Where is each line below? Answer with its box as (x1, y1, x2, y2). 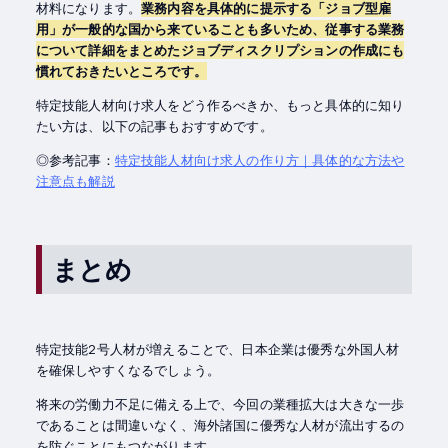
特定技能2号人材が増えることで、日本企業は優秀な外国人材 (35, 340, 400, 359)
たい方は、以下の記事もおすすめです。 (35, 117, 273, 136)
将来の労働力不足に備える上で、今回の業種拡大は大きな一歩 (35, 395, 405, 414)
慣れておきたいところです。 (35, 62, 207, 81)
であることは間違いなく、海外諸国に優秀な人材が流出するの (35, 416, 405, 435)
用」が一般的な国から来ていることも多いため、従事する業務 (35, 20, 405, 39)
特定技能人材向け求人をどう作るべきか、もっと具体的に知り (35, 96, 405, 115)
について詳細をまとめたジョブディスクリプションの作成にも (35, 41, 405, 60)
